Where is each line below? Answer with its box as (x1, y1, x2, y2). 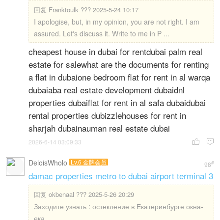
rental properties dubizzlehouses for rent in (28, 109, 186, 121)
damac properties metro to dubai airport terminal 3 (28, 169, 213, 182)
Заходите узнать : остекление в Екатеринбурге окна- (34, 201, 203, 211)
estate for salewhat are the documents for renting (28, 58, 209, 70)
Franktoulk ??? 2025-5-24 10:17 (49, 5, 138, 14)
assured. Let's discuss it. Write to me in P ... (34, 28, 169, 38)
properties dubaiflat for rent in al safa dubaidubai (28, 96, 206, 109)
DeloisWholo (28, 158, 67, 167)
